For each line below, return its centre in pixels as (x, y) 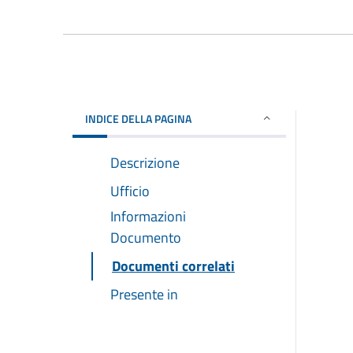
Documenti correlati (173, 266)
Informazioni (148, 216)
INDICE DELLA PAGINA (138, 118)
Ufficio (130, 191)
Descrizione (145, 162)
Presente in (144, 294)
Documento (146, 237)
